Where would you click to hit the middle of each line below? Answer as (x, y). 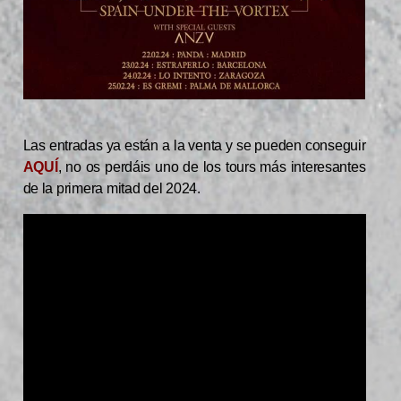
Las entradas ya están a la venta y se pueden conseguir (194, 145)
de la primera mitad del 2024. (111, 188)
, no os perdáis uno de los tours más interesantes (212, 166)
